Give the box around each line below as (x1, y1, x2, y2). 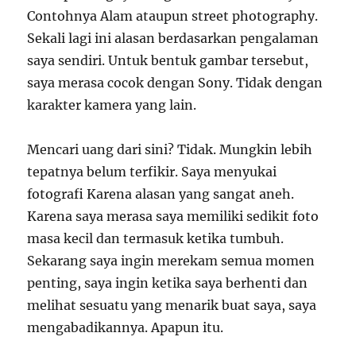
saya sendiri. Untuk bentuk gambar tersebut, (27, 52, 309, 69)
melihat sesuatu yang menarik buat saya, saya (27, 297, 317, 314)
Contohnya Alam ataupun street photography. (27, 8, 319, 25)
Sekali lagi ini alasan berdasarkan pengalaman (27, 30, 319, 47)
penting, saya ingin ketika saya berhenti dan (27, 275, 308, 292)
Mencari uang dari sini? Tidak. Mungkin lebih (27, 141, 313, 158)
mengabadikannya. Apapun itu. (27, 319, 224, 336)
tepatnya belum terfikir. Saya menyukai (27, 164, 277, 180)
